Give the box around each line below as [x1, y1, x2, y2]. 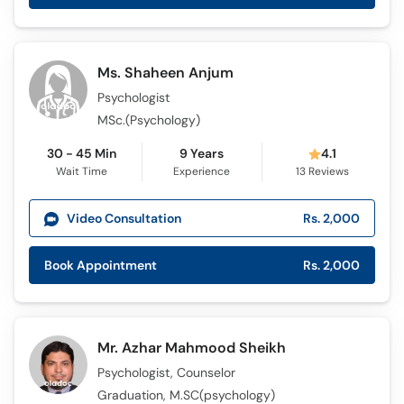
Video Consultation [67, 209, 181, 226]
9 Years [179, 145, 224, 161]
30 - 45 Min [47, 145, 116, 161]
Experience [173, 164, 230, 179]
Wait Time [56, 164, 107, 179]
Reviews [305, 164, 349, 179]
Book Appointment [44, 256, 157, 273]
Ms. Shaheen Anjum [97, 63, 234, 82]
